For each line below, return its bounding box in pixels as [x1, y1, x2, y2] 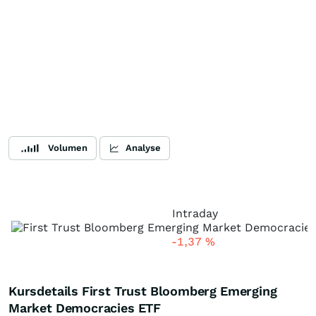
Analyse [126, 142, 161, 153]
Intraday [172, 207, 218, 220]
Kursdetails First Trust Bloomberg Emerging [8, 284, 277, 298]
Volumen [48, 142, 87, 153]
